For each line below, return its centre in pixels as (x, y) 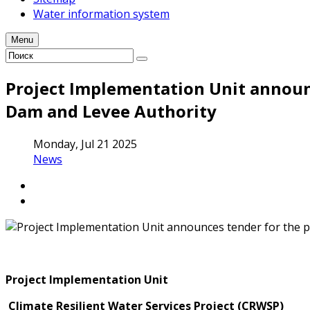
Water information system (101, 14)
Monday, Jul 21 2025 (85, 144)
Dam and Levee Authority (111, 111)
